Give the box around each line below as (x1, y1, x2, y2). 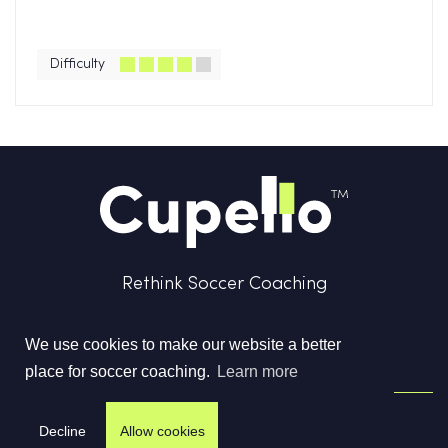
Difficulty (50, 58, 105, 71)
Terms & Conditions (84, 419, 189, 431)
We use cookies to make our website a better (25, 335, 341, 353)
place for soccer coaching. (25, 363, 214, 381)
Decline (38, 422, 86, 439)
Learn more (217, 363, 299, 381)
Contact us (308, 419, 364, 431)
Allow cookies (119, 422, 205, 439)
